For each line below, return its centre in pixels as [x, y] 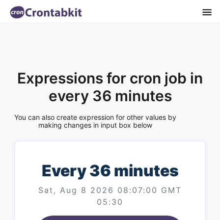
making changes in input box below [96, 125]
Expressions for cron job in [110, 78]
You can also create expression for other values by [96, 117]
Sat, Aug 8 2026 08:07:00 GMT [110, 190]
